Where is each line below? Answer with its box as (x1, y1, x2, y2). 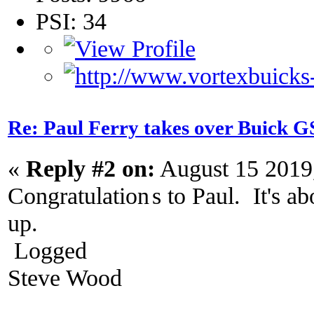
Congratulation (8, 182, 149, 209)
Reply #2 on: (26, 154, 155, 182)
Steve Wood (8, 264, 122, 291)
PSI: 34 (36, 8, 107, 35)
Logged (8, 236, 87, 264)
